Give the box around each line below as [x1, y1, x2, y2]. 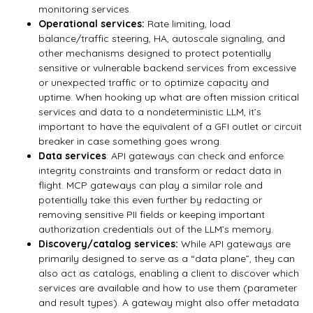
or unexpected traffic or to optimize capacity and [38, 75, 269, 89]
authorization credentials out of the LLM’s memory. [38, 222, 273, 235]
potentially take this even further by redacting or [38, 193, 262, 206]
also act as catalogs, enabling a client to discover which [38, 266, 299, 279]
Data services [38, 149, 106, 162]
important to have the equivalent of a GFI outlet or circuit [38, 119, 302, 133]
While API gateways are [178, 237, 291, 250]
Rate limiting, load [147, 17, 231, 30]
